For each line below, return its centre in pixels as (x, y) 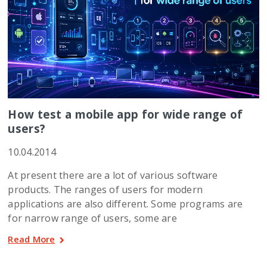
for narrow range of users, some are (92, 218)
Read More (32, 239)
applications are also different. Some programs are (125, 204)
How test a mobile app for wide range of (125, 114)
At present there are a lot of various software (113, 175)
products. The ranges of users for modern (105, 189)
